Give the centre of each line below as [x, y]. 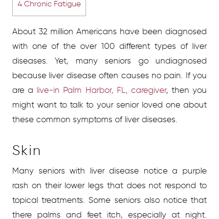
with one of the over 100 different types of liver [109, 46]
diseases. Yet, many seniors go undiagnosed [109, 60]
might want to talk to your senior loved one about [109, 104]
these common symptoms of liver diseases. [96, 119]
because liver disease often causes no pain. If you [109, 75]
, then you [186, 90]
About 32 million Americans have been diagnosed [109, 31]
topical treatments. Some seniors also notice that [109, 200]
